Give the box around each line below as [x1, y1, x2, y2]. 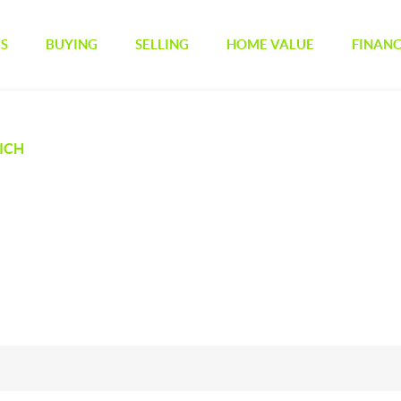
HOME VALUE [226, 37, 315, 52]
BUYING [46, 37, 98, 52]
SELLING [135, 37, 190, 52]
